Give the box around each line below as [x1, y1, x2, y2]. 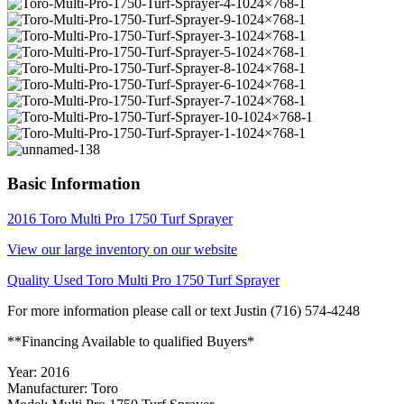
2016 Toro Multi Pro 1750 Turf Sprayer [7, 211, 233, 227]
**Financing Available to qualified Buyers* [7, 334, 254, 350]
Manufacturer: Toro [7, 381, 118, 397]
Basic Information [7, 174, 141, 194]
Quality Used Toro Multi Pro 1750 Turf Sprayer [7, 272, 280, 289]
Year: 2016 [7, 364, 69, 381]
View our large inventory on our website [7, 242, 237, 258]
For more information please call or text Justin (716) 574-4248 [7, 303, 360, 319]
